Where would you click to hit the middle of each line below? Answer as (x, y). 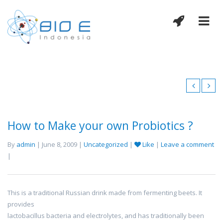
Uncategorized (106, 145)
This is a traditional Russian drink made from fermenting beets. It (105, 193)
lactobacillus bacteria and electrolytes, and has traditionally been (106, 216)
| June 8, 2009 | (59, 145)
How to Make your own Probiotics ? (100, 126)
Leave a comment (187, 145)
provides (21, 204)
